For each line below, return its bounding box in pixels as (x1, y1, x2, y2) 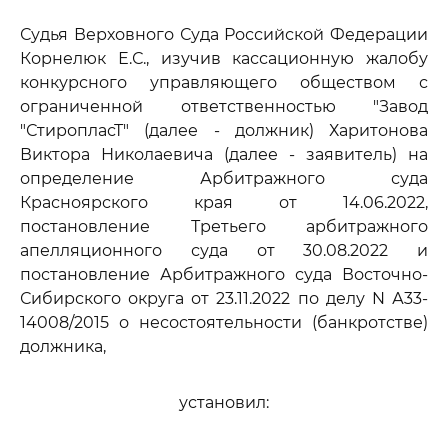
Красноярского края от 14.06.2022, (20, 193, 428, 212)
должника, (20, 337, 106, 356)
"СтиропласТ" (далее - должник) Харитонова (20, 121, 428, 140)
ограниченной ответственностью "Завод (20, 97, 428, 116)
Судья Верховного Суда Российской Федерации (20, 25, 428, 44)
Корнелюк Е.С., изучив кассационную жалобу (20, 49, 428, 68)
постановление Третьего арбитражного (20, 217, 428, 236)
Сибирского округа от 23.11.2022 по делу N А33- (20, 289, 428, 308)
